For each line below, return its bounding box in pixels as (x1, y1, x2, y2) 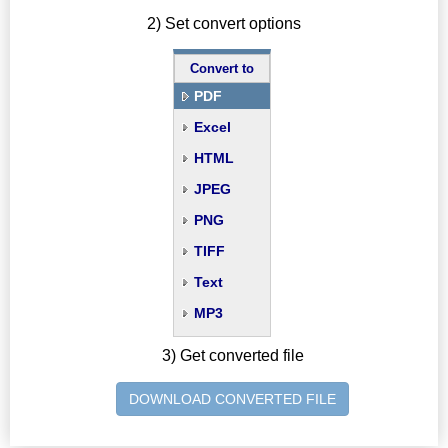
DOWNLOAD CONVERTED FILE (129, 391, 337, 408)
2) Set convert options (147, 14, 301, 32)
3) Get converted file (161, 347, 304, 365)
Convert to (190, 61, 254, 77)
